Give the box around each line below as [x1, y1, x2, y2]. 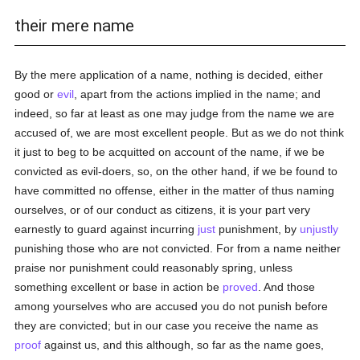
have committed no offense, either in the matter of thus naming [14, 184, 335, 197]
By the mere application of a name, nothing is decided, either [14, 68, 324, 81]
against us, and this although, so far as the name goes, [41, 338, 325, 351]
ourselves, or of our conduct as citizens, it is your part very [14, 203, 311, 216]
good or [14, 88, 58, 100]
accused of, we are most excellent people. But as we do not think [14, 126, 345, 139]
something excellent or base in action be [14, 280, 223, 293]
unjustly [300, 223, 339, 235]
